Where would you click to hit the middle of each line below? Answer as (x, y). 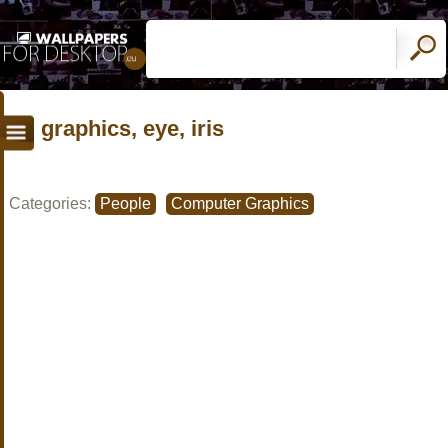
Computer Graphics (240, 203)
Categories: (52, 203)
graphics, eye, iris (132, 128)
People (125, 203)
